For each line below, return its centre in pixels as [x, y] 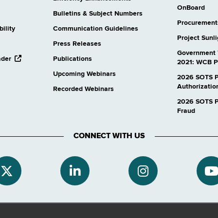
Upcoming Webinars [84, 74]
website [23, 75]
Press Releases [77, 44]
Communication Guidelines [95, 29]
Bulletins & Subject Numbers [98, 14]
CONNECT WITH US [109, 136]
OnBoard [191, 8]
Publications [72, 59]
